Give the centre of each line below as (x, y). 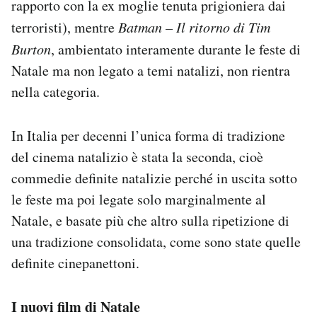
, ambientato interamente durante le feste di (176, 49)
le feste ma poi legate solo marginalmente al (139, 199)
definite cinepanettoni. (75, 263)
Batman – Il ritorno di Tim (194, 27)
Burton (31, 48)
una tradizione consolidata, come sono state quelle (156, 241)
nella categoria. (56, 91)
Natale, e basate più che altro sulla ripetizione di (150, 220)
